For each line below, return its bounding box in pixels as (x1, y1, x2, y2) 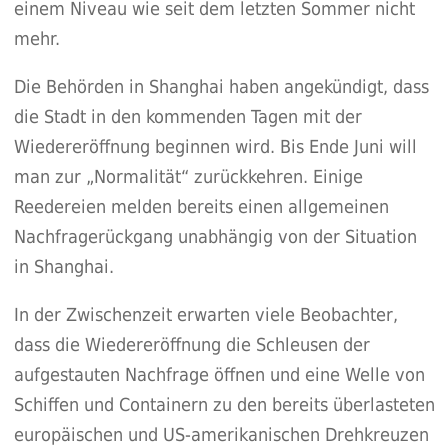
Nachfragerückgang (13, 226, 173, 248)
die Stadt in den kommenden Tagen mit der (13, 106, 362, 128)
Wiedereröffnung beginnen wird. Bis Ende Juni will (13, 136, 417, 158)
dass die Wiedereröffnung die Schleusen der (13, 334, 370, 356)
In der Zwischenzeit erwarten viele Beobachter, (13, 304, 398, 326)
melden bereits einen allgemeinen (110, 196, 389, 218)
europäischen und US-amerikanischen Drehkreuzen (13, 424, 429, 446)
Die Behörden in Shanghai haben (13, 76, 284, 98)
